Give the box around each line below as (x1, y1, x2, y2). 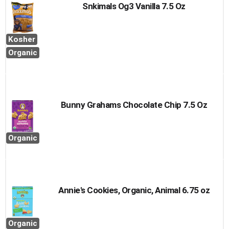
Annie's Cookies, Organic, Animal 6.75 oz (58, 185, 210, 195)
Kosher (8, 35, 35, 44)
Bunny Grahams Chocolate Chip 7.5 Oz (60, 100, 208, 110)
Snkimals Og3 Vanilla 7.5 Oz (82, 1, 186, 11)
